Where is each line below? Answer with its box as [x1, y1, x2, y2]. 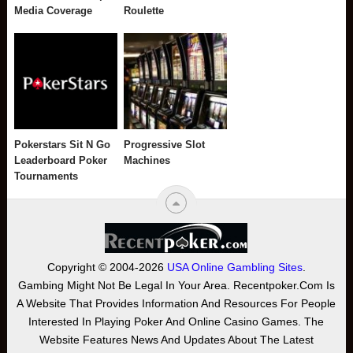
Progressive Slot [124, 138, 206, 150]
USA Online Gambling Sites [166, 260, 303, 273]
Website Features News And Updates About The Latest [39, 333, 314, 346]
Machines [124, 154, 171, 166]
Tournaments [14, 169, 79, 182]
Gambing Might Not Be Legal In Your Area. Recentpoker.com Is [17, 278, 335, 292]
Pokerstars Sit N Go [14, 138, 111, 150]
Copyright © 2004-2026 [46, 260, 167, 273]
